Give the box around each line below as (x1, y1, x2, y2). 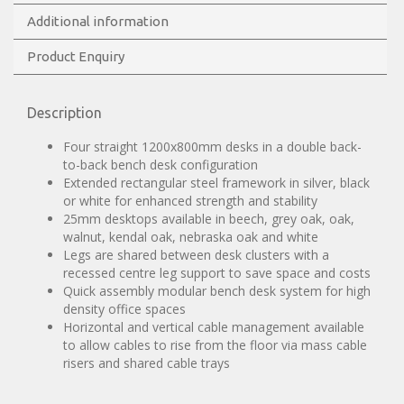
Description (27, 105, 102, 122)
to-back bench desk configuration (63, 156, 258, 174)
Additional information (27, 14, 169, 30)
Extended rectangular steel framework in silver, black (63, 174, 370, 192)
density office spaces (63, 300, 186, 318)
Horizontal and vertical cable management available (63, 318, 364, 336)
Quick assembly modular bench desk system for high (63, 282, 371, 300)
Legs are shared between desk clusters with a (63, 246, 329, 264)
